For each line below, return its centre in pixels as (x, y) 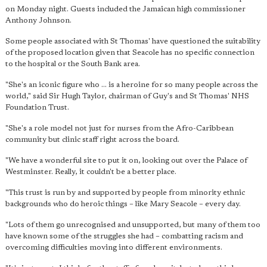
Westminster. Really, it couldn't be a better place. (91, 172)
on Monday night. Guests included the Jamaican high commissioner (125, 9)
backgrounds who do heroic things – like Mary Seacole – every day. (123, 204)
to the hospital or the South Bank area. (73, 64)
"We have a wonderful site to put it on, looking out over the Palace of (126, 160)
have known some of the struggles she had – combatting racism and (124, 236)
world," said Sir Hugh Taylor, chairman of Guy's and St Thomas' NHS (127, 96)
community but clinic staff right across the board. (92, 139)
